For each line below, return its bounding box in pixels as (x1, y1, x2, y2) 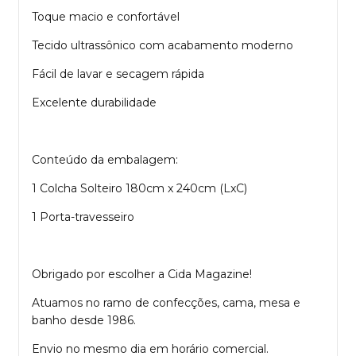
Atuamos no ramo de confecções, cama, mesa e (32, 295, 300, 310)
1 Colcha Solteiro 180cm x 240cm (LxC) (32, 180, 247, 195)
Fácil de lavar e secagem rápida (32, 66, 204, 81)
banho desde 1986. (32, 312, 136, 327)
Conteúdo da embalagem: (32, 152, 178, 167)
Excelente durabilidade (32, 95, 157, 110)
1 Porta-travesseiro (32, 209, 134, 224)
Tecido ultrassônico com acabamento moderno (32, 37, 293, 52)
